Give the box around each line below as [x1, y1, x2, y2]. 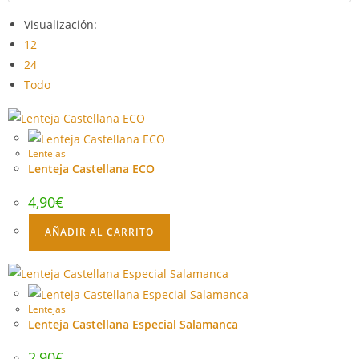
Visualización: [24, 16, 97, 32]
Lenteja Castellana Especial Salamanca [28, 317, 238, 333]
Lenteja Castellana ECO [28, 161, 155, 177]
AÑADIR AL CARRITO [45, 225, 154, 240]
